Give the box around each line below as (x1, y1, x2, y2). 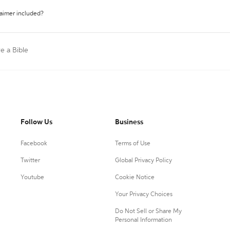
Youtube (21, 175, 44, 181)
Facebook (21, 141, 47, 147)
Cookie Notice (114, 175, 155, 181)
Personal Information (114, 217, 172, 223)
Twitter (21, 158, 40, 164)
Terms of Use (114, 141, 150, 147)
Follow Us (21, 119, 52, 126)
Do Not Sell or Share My (114, 208, 182, 215)
